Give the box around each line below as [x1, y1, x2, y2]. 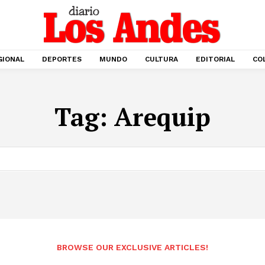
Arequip [114, 100, 211, 133]
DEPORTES [42, 55, 82, 63]
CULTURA [145, 55, 178, 63]
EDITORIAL [196, 55, 235, 63]
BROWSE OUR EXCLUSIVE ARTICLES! [57, 242, 208, 252]
